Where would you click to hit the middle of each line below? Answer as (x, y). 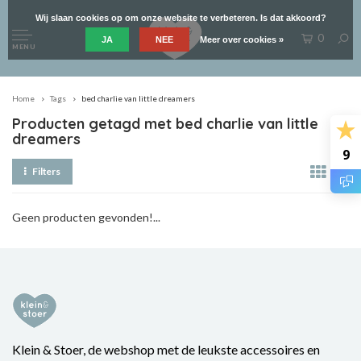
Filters (46, 171)
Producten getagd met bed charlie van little (165, 124)
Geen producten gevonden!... (86, 217)
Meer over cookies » (242, 39)
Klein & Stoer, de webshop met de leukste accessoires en (166, 349)
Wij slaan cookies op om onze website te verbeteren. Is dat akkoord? (180, 18)
